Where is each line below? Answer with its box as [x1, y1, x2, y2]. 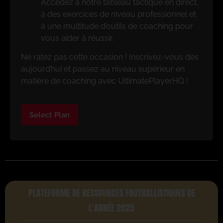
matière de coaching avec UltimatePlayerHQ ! [21, 76, 188, 86]
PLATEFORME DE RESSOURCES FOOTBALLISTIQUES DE [28, 186, 195, 200]
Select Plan [29, 110, 70, 119]
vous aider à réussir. [41, 33, 113, 43]
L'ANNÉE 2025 [89, 201, 134, 215]
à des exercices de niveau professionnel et [41, 9, 196, 19]
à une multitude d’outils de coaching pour [41, 21, 193, 31]
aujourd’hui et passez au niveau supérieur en [21, 64, 185, 74]
